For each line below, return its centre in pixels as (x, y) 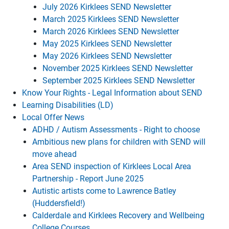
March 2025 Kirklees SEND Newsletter (111, 19)
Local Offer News (53, 117)
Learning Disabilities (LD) (68, 105)
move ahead (54, 154)
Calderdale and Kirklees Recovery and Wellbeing (118, 215)
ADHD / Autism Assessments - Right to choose (116, 130)
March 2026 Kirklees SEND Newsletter (111, 31)
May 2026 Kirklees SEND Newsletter (107, 56)
